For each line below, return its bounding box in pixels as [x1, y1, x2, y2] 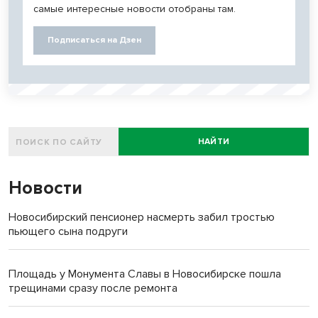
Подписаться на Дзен [48, 34, 141, 45]
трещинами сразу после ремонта [9, 280, 177, 295]
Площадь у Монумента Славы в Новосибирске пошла [9, 266, 281, 281]
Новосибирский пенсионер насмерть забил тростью [9, 209, 275, 224]
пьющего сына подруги [9, 224, 128, 238]
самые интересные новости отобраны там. [33, 2, 236, 15]
